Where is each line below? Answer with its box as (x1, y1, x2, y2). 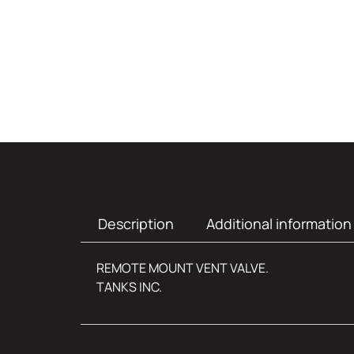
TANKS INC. (96, 277, 162, 296)
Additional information (205, 214, 352, 234)
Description (97, 214, 174, 234)
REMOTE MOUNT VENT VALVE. (96, 258, 269, 277)
